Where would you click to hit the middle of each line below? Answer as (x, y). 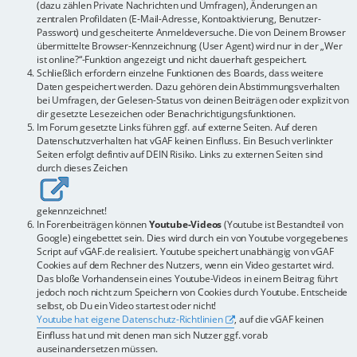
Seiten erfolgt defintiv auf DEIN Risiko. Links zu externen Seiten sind (180, 155)
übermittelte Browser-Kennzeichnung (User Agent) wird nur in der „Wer (190, 46)
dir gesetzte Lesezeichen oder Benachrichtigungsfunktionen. (166, 114)
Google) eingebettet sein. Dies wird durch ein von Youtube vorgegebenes (192, 238)
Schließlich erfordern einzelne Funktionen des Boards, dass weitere (180, 73)
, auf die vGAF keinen (279, 320)
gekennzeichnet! (72, 211)
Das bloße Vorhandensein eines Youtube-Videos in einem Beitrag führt (187, 279)
